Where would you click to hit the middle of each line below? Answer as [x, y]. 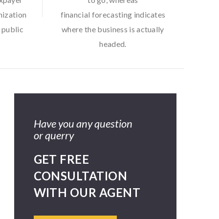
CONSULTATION [80, 176]
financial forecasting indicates [113, 14]
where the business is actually [113, 29]
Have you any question [83, 123]
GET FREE [61, 159]
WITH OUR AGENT [87, 192]
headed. [113, 44]
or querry [54, 135]
